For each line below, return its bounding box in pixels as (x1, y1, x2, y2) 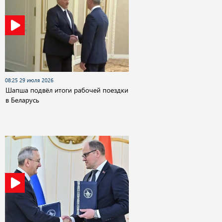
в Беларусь (5, 95, 39, 105)
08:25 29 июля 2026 (5, 77, 54, 84)
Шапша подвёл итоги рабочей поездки (5, 85, 128, 95)
